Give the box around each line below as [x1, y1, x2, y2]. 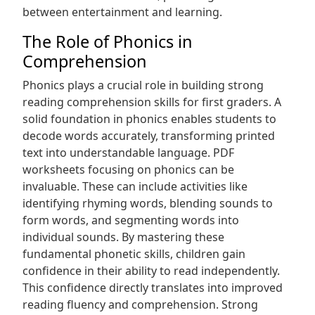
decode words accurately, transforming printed [22, 128, 275, 143]
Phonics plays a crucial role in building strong [22, 77, 264, 93]
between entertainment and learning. [22, 4, 222, 20]
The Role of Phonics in [22, 30, 193, 53]
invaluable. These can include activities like [22, 179, 247, 194]
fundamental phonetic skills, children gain [22, 246, 245, 262]
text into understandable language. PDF [22, 145, 234, 160]
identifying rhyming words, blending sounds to [22, 195, 273, 211]
